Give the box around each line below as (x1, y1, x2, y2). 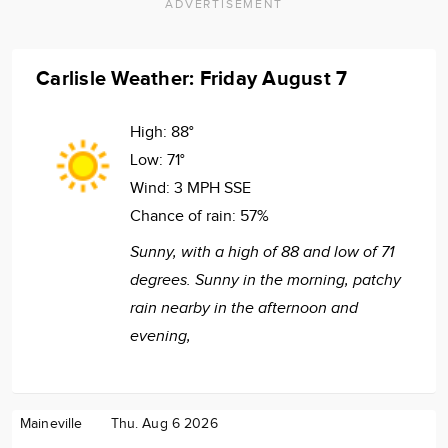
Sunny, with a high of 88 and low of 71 (130, 242, 394, 262)
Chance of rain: (130, 206, 240, 226)
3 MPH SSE (174, 178, 251, 198)
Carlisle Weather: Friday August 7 (36, 66, 348, 91)
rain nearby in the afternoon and (130, 298, 358, 318)
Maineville (20, 415, 83, 432)
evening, (130, 326, 191, 346)
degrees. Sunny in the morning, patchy (130, 270, 401, 290)
